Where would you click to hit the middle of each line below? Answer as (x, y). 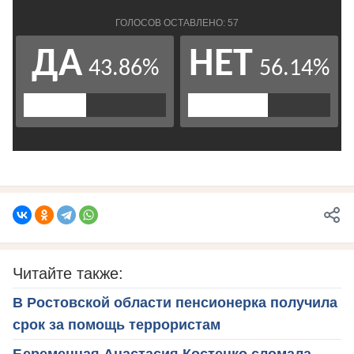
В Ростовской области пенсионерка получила (175, 303)
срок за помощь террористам (117, 325)
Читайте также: (68, 274)
